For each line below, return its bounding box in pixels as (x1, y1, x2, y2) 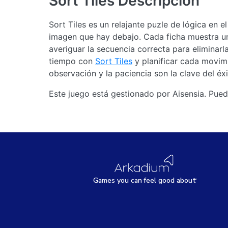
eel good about (146, 176, 196, 186)
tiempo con (49, 56, 95, 66)
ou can (120, 176, 142, 186)
